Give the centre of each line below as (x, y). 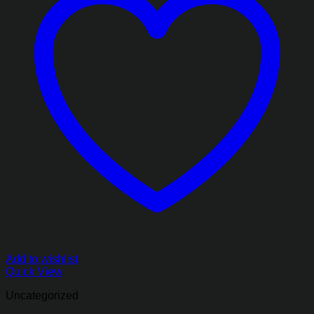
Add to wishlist (42, 259)
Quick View (34, 272)
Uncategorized (42, 295)
